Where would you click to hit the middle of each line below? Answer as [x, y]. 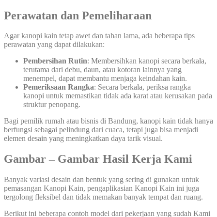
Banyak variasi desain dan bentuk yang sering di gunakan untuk [101, 180]
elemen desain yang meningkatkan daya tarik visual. [83, 139]
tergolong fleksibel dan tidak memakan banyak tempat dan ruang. [103, 197]
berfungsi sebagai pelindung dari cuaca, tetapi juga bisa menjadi [101, 130]
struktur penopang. [52, 105]
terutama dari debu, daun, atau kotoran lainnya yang [102, 70]
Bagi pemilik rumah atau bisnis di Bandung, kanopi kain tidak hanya [108, 121]
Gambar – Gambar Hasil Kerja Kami [98, 159]
